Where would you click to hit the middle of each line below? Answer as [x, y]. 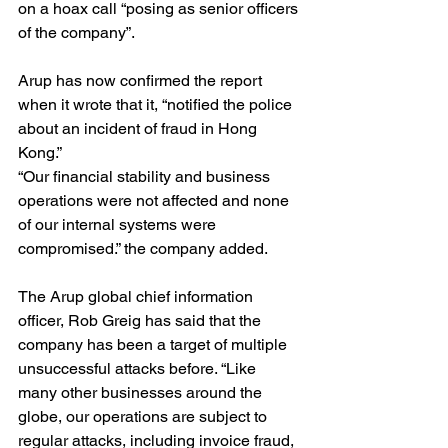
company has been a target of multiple [154, 345]
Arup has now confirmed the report [142, 81]
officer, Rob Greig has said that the [141, 321]
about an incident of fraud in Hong [139, 129]
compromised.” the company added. [143, 249]
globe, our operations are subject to [144, 417]
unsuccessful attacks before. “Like [139, 369]
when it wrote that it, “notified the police [157, 105]
